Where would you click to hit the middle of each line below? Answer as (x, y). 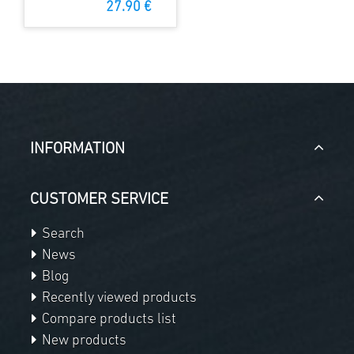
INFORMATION (77, 150)
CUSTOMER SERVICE (99, 200)
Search (62, 235)
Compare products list (107, 320)
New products (83, 341)
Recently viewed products (118, 299)
